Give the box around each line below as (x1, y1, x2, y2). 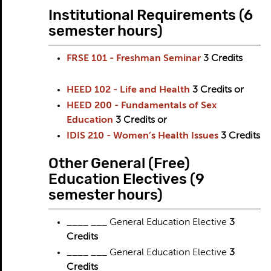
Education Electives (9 (48, 171, 204, 188)
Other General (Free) (48, 155, 190, 172)
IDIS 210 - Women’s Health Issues (66, 131, 218, 141)
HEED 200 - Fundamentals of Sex (66, 101, 217, 111)
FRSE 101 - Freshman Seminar (66, 54, 201, 64)
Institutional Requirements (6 (48, 7, 253, 24)
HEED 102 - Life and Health (66, 85, 190, 95)
